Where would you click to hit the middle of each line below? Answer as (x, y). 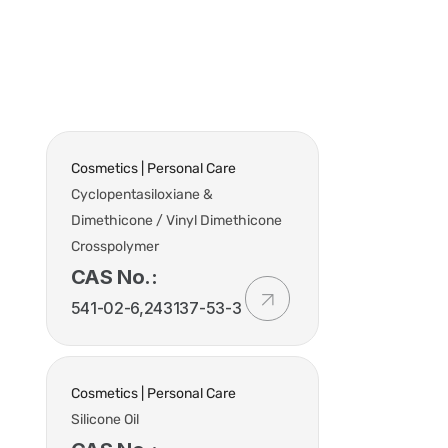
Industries (103, 48)
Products (209, 48)
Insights (308, 48)
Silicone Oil (104, 419)
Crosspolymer (114, 246)
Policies (404, 48)
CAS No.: (114, 277)
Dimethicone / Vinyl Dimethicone (176, 220)
